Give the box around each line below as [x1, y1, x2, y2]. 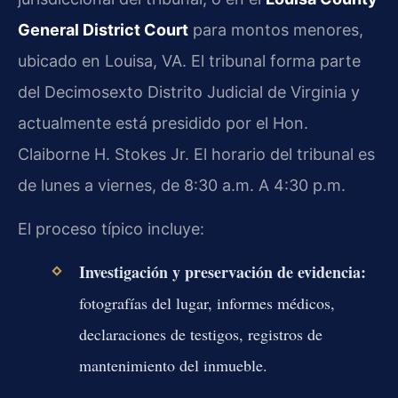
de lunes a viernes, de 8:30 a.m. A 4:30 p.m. [18, 175, 346, 195]
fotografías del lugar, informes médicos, [78, 292, 335, 314]
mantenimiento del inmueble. [78, 354, 267, 377]
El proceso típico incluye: [18, 219, 204, 238]
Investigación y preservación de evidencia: [78, 260, 366, 284]
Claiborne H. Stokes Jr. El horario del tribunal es [18, 144, 375, 163]
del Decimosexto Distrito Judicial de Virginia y [18, 82, 360, 101]
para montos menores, [188, 20, 363, 39]
